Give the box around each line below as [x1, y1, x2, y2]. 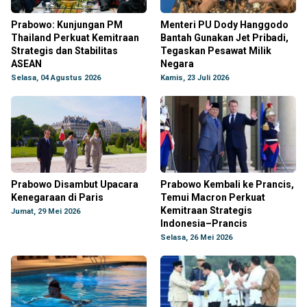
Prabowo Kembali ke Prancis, [160, 179, 294, 190]
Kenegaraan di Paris [11, 192, 103, 203]
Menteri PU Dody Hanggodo [160, 19, 288, 30]
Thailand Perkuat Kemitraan [11, 32, 139, 43]
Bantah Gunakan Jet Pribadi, [160, 32, 288, 43]
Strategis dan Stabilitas [11, 45, 118, 56]
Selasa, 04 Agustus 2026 [11, 73, 101, 82]
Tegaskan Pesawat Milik [160, 45, 271, 56]
